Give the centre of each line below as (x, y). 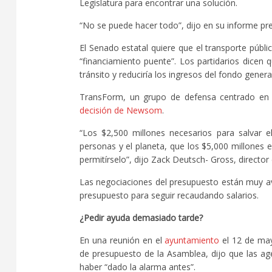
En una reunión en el (122, 240)
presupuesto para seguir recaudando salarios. (169, 195)
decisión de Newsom (121, 110)
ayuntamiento (192, 240)
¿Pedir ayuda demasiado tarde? (141, 217)
